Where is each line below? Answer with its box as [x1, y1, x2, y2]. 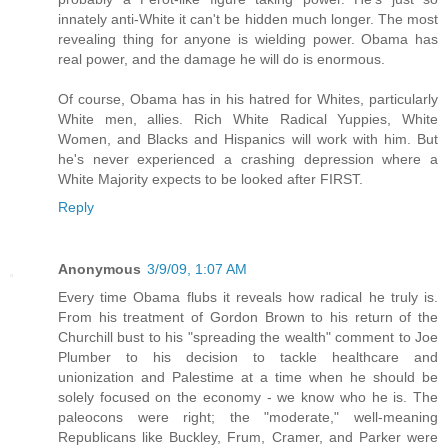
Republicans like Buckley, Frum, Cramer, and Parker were [58, 428, 438, 445]
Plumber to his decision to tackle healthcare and [58, 348, 438, 365]
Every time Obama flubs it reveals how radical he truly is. [58, 288, 438, 305]
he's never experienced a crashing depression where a [58, 150, 438, 167]
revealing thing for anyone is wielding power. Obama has [58, 30, 438, 47]
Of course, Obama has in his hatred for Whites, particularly [58, 90, 438, 107]
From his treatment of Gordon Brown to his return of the [58, 308, 438, 325]
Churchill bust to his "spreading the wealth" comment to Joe [58, 328, 438, 345]
